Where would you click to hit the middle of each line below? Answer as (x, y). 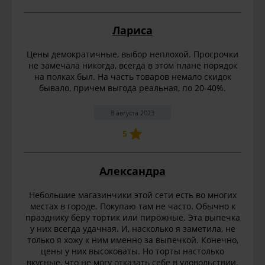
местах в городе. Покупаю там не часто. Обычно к (132, 206)
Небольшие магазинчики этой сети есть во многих (132, 195)
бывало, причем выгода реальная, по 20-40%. (132, 88)
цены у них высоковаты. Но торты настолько (132, 251)
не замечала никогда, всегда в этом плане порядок (132, 65)
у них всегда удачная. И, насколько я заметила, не (132, 228)
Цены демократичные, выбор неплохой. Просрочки (132, 54)
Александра (132, 171)
